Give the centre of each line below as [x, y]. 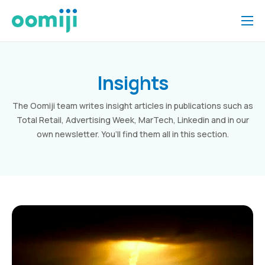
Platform [35, 65]
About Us [36, 115]
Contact [35, 189]
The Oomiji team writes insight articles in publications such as [132, 106]
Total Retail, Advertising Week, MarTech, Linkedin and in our [132, 120]
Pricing [30, 90]
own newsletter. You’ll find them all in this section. [132, 134]
